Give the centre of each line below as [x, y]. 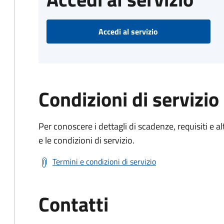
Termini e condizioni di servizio [104, 161]
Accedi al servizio [128, 31]
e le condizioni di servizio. [86, 140]
